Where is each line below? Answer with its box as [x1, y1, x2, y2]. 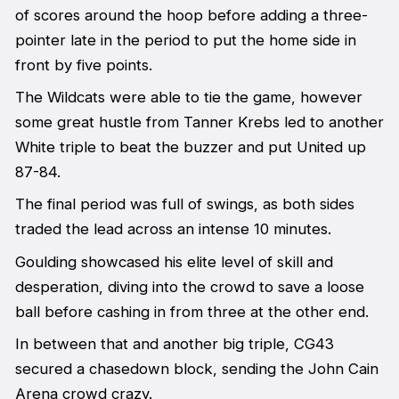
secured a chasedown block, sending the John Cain [14, 360, 379, 379]
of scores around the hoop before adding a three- [14, 5, 368, 24]
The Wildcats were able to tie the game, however [14, 87, 362, 106]
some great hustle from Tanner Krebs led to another [14, 112, 384, 131]
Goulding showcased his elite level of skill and [14, 252, 333, 271]
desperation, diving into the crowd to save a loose [14, 277, 364, 296]
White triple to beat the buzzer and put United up [14, 137, 366, 156]
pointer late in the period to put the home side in [14, 30, 356, 49]
